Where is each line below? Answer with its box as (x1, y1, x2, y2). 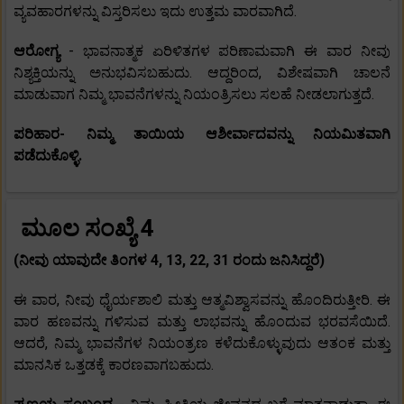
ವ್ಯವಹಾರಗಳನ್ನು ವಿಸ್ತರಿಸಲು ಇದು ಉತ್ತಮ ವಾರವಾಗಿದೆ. (14, 3, 297, 21)
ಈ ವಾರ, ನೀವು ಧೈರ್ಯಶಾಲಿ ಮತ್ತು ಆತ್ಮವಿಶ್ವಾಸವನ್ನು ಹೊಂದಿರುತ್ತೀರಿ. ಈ (14, 291, 390, 309)
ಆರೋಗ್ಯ (14, 42, 69, 60)
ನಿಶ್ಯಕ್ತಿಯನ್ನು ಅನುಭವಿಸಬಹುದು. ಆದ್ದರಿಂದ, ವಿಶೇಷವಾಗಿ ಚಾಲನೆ (14, 64, 390, 82)
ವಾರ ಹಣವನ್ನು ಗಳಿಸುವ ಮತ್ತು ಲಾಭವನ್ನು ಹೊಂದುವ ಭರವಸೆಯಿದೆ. (14, 313, 390, 331)
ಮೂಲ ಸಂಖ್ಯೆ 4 (21, 215, 154, 243)
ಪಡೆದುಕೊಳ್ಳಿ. (14, 147, 82, 165)
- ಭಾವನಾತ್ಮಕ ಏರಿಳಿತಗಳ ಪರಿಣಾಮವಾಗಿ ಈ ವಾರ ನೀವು (68, 42, 391, 60)
